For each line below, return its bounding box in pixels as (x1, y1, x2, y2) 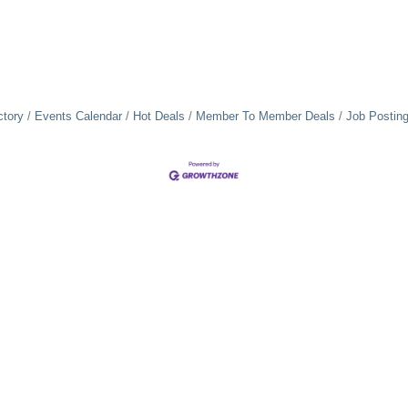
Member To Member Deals (195, 109, 335, 124)
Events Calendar (34, 109, 122, 124)
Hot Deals (132, 109, 185, 124)
